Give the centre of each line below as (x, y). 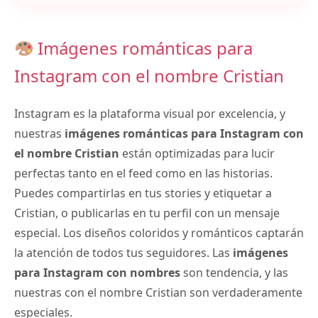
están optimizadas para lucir (197, 154)
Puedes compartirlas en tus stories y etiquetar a (143, 193)
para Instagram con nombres (97, 273)
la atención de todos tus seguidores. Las (124, 253)
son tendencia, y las (234, 273)
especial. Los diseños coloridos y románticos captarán (159, 233)
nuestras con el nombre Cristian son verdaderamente (158, 293)
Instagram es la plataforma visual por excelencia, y (150, 114)
